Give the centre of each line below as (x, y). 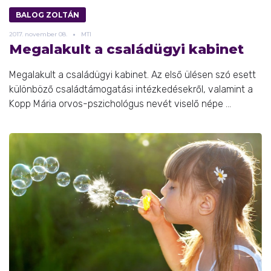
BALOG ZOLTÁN (47, 15)
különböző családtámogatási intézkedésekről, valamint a (131, 89)
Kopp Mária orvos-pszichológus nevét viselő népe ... (120, 103)
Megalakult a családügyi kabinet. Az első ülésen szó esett (132, 74)
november (41, 34)
